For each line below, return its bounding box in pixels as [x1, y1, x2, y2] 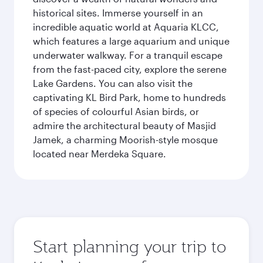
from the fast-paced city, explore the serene [33, 63, 227, 75]
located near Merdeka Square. [33, 148, 166, 159]
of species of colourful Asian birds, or [33, 106, 199, 117]
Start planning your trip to [33, 235, 226, 257]
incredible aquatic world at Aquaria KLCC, [33, 21, 219, 32]
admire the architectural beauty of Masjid [33, 120, 216, 131]
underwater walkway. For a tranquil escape [33, 49, 222, 60]
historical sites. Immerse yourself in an [33, 7, 203, 18]
